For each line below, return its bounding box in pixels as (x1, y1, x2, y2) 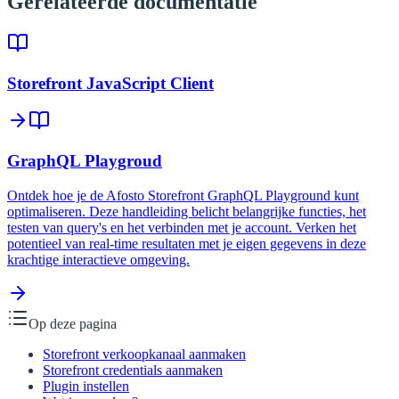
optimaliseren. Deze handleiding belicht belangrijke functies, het (7, 203, 366, 219)
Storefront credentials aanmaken (43, 362, 223, 378)
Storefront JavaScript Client (7, 73, 214, 93)
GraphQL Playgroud (7, 151, 162, 171)
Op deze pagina (28, 315, 117, 331)
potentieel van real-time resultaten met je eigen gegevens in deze (7, 235, 366, 251)
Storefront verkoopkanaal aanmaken (43, 346, 246, 362)
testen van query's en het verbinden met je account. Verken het (7, 219, 356, 235)
